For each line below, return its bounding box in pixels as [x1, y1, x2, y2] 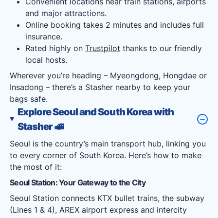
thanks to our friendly [120, 43, 202, 53]
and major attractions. [25, 8, 107, 18]
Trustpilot [85, 43, 120, 53]
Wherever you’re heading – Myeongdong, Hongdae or [10, 71, 207, 80]
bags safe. [10, 94, 48, 104]
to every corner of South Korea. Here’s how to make [10, 150, 201, 160]
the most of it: [10, 162, 62, 172]
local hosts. [25, 55, 67, 65]
